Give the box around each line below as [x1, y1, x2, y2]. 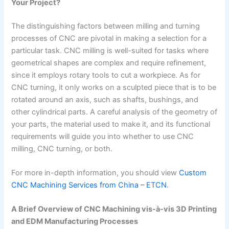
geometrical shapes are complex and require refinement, [11, 58, 207, 67]
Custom [179, 168, 207, 177]
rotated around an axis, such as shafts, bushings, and [11, 95, 199, 104]
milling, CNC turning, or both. [11, 144, 113, 153]
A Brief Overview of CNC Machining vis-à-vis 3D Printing [11, 204, 217, 214]
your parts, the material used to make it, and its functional [11, 119, 211, 129]
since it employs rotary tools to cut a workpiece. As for [11, 70, 201, 80]
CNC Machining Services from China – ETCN [11, 180, 167, 190]
